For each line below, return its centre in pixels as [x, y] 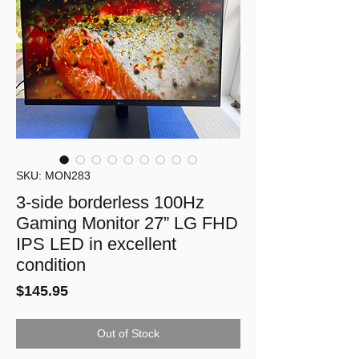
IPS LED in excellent [96, 244]
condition [51, 265]
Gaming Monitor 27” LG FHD [127, 224]
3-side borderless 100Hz [110, 203]
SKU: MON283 [53, 176]
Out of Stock [128, 334]
